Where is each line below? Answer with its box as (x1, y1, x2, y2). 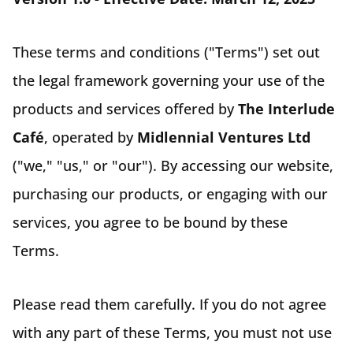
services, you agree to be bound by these (13, 212, 288, 232)
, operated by (44, 127, 137, 147)
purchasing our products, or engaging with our (13, 184, 328, 203)
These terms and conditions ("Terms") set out (13, 42, 320, 61)
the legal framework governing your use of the (13, 70, 325, 90)
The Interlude (238, 98, 335, 118)
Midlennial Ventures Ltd (137, 127, 310, 147)
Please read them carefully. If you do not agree (13, 294, 326, 314)
